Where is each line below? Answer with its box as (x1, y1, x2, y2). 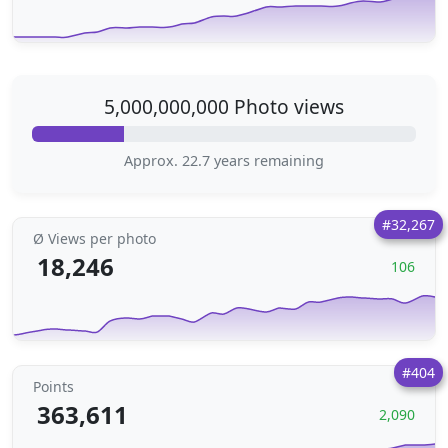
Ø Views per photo (33, 229, 156, 248)
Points (33, 377, 74, 396)
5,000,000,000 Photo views (104, 93, 344, 120)
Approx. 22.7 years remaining (124, 151, 324, 170)
